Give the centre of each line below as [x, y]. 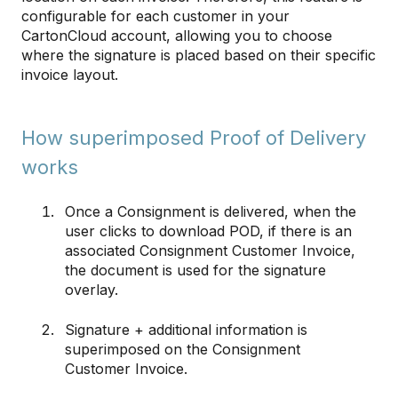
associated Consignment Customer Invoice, [210, 251]
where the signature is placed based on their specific [199, 55]
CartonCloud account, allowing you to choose [177, 35]
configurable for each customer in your [155, 16]
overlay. [92, 290]
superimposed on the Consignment [183, 349]
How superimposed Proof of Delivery [194, 137]
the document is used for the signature [195, 271]
